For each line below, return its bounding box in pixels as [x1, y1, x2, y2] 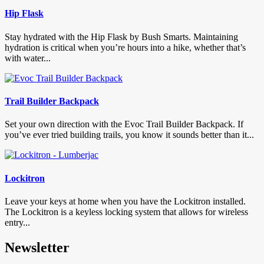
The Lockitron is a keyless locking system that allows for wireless [5, 206, 248, 217]
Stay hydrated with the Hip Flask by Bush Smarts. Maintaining [5, 31, 238, 42]
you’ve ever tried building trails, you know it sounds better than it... [5, 130, 254, 140]
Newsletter [5, 239, 70, 255]
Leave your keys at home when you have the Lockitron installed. [5, 196, 246, 206]
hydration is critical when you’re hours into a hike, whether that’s [5, 42, 246, 52]
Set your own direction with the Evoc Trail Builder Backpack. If [5, 119, 243, 130]
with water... [5, 52, 51, 63]
